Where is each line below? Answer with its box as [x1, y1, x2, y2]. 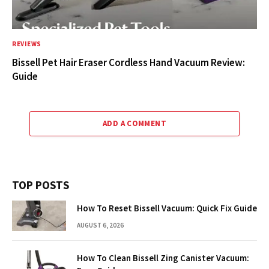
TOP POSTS [12, 178, 69, 193]
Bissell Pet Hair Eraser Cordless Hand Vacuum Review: [12, 56, 245, 70]
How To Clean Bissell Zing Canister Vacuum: [77, 252, 249, 264]
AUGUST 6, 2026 [77, 221, 124, 230]
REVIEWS [12, 40, 41, 49]
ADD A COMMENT [102, 118, 167, 129]
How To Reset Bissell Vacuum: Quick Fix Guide [77, 202, 257, 214]
